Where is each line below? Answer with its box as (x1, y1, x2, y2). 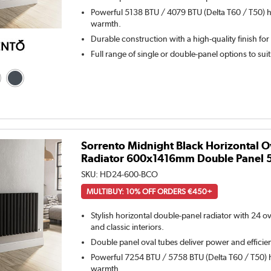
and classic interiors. (91, 221, 165, 232)
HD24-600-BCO (100, 169, 158, 179)
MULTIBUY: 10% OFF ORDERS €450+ (87, 186, 213, 196)
